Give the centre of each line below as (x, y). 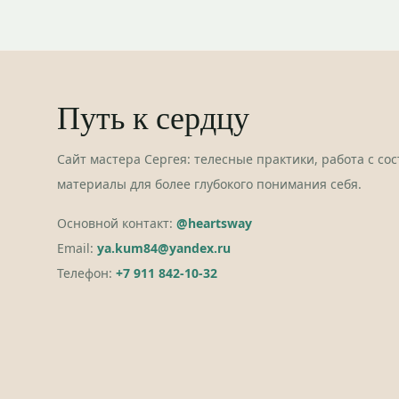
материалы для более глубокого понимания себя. (209, 184)
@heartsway (214, 223)
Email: (75, 248)
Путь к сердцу (153, 117)
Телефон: (85, 273)
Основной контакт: (115, 223)
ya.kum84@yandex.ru (164, 248)
